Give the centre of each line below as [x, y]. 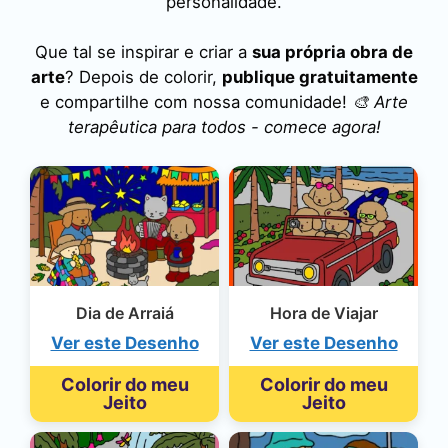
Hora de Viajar [323, 312]
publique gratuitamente [319, 77]
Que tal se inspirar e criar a [143, 52]
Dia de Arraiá [124, 312]
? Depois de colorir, [143, 77]
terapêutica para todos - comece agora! [224, 127]
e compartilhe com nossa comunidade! [196, 102]
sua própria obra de [332, 52]
